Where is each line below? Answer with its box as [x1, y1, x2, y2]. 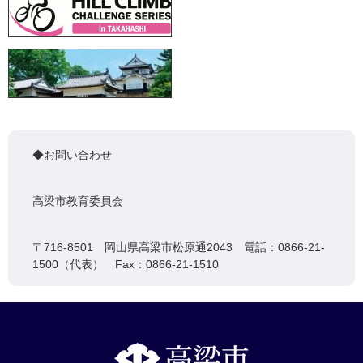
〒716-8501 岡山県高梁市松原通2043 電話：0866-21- [32, 241, 325, 254]
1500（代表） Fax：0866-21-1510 [32, 258, 219, 271]
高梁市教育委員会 [32, 194, 123, 207]
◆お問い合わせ [32, 148, 112, 161]
